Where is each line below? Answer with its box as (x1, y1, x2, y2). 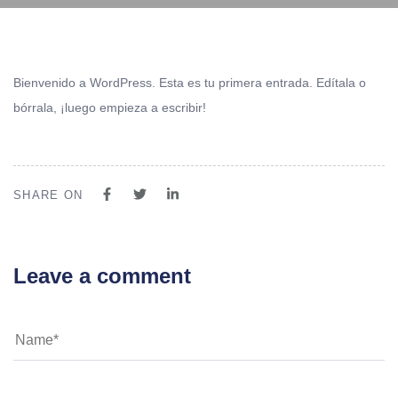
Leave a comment (13, 263, 191, 288)
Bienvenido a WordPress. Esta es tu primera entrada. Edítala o (13, 75, 366, 90)
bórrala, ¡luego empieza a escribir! (13, 99, 206, 115)
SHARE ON (13, 187, 84, 202)
